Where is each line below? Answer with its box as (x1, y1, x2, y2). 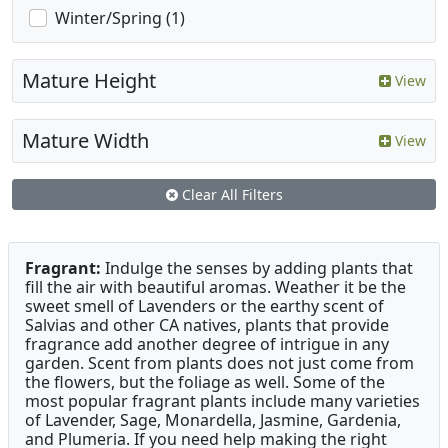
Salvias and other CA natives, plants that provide (25, 314, 389, 337)
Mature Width (22, 127, 149, 155)
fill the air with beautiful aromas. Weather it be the (25, 276, 406, 299)
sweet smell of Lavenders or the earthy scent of (25, 295, 384, 318)
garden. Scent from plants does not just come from (25, 352, 414, 375)
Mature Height (22, 67, 156, 95)
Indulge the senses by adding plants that (101, 257, 413, 280)
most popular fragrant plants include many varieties (25, 390, 420, 413)
